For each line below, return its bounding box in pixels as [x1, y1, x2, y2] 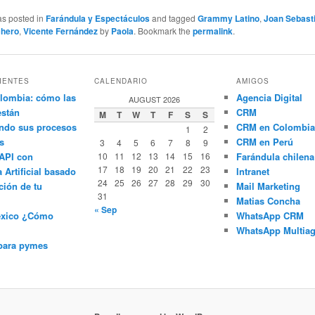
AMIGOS [236, 76, 269, 86]
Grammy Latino [198, 11, 260, 25]
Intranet [236, 165, 269, 179]
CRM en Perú [236, 135, 293, 149]
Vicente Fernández [23, 24, 98, 37]
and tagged [150, 11, 198, 24]
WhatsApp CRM [236, 209, 304, 223]
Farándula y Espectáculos [46, 11, 150, 25]
